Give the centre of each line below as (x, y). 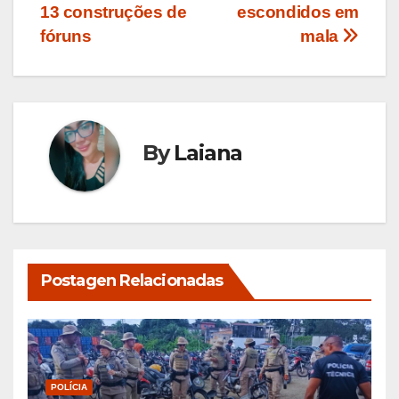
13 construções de (114, 12)
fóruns (66, 37)
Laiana (208, 153)
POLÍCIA (69, 387)
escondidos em (297, 12)
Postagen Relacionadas (132, 281)
